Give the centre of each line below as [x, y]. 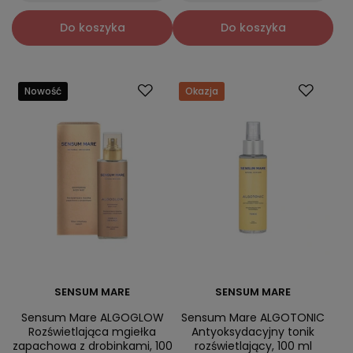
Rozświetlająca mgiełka [92, 331]
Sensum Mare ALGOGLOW [92, 317]
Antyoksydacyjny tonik [253, 331]
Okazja [202, 91]
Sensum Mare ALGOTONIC [253, 317]
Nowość [43, 91]
